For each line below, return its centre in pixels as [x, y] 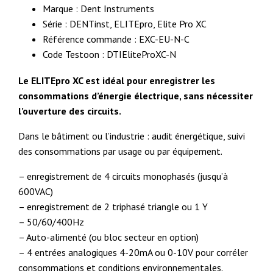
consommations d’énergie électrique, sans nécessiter [136, 96]
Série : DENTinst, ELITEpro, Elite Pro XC [125, 24]
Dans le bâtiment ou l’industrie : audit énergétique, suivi [132, 136]
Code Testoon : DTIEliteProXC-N [110, 55]
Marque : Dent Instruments [99, 9]
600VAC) [36, 192]
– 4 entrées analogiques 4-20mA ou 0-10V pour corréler [133, 253]
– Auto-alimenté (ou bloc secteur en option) [109, 237]
